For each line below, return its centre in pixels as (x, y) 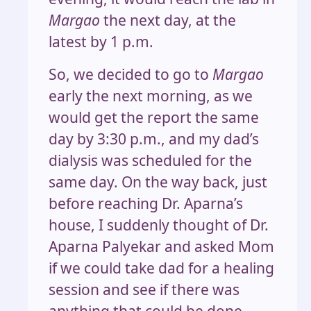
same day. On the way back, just (158, 182)
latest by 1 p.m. (101, 41)
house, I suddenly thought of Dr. (159, 225)
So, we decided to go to (131, 74)
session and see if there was (144, 289)
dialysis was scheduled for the (150, 160)
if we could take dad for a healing (161, 268)
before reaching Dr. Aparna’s (146, 203)
